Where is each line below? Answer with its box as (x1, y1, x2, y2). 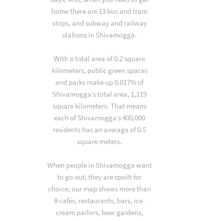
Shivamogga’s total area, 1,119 (52, 89, 147, 99)
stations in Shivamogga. (62, 30, 137, 39)
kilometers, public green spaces (51, 66, 147, 75)
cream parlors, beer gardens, (56, 208, 144, 217)
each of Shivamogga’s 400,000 (54, 113, 146, 122)
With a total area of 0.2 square (54, 54, 146, 63)
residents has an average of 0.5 (53, 125, 147, 134)
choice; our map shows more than (48, 184, 151, 193)
